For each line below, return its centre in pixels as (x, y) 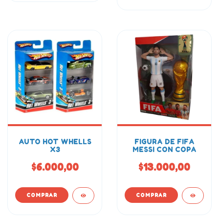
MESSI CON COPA (164, 149)
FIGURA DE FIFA (164, 142)
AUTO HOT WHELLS (55, 142)
